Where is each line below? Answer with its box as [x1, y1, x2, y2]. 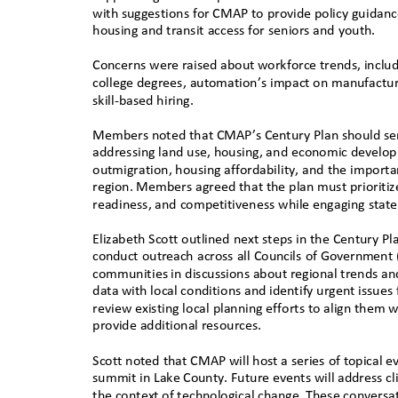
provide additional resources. [92, 319, 268, 334]
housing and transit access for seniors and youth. [92, 24, 382, 39]
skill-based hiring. [92, 93, 201, 108]
